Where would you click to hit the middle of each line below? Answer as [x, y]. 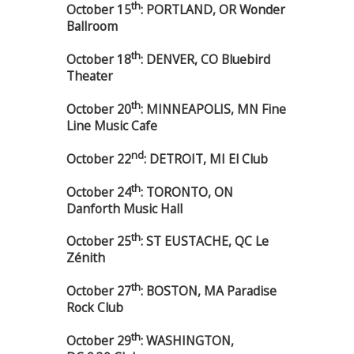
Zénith [86, 258]
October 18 [99, 60]
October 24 [99, 192]
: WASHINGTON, [187, 340]
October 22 [99, 158]
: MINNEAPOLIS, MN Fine [213, 109]
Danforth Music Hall [124, 208]
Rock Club [95, 308]
